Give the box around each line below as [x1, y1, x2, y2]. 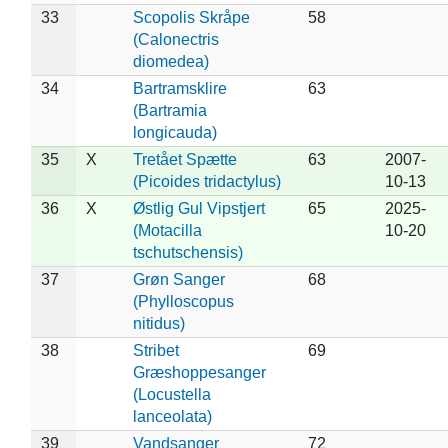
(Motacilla [132, 221, 202, 239]
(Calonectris [132, 30, 219, 48]
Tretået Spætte [132, 150, 237, 168]
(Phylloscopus [132, 292, 234, 310]
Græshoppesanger [132, 363, 266, 381]
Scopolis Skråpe [132, 8, 250, 26]
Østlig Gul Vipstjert [132, 199, 265, 217]
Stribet [132, 341, 179, 359]
